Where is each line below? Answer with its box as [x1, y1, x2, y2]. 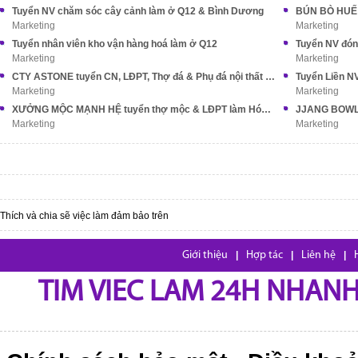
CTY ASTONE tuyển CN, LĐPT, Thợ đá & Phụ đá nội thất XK [265, 71, 275, 82]
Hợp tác [246, 249, 283, 261]
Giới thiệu [182, 249, 228, 261]
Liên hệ [301, 249, 336, 261]
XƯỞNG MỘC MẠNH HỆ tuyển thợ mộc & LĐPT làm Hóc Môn [261, 104, 271, 115]
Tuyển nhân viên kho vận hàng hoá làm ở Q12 [12, 38, 217, 50]
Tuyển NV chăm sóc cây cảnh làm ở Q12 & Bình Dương [12, 6, 264, 17]
